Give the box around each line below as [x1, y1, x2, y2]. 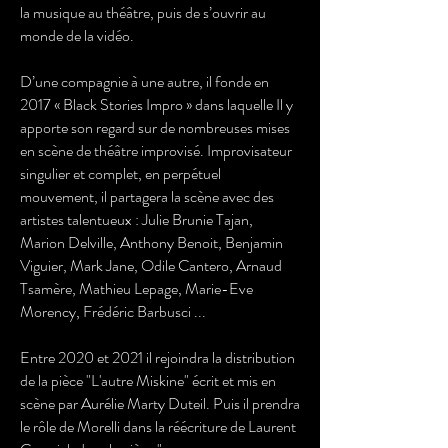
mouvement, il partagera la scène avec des [20, 185, 274, 208]
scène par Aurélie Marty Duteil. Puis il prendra [20, 392, 300, 415]
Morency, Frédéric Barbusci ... [20, 300, 206, 323]
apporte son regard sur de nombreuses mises [20, 116, 290, 139]
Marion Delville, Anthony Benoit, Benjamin [20, 231, 283, 254]
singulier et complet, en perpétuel [20, 162, 221, 185]
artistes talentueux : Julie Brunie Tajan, [20, 208, 253, 231]
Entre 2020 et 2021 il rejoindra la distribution [20, 346, 295, 369]
